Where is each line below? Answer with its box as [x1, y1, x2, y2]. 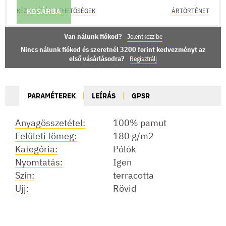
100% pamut [113, 117, 166, 129]
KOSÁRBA [27, 6, 61, 16]
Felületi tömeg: [15, 130, 77, 142]
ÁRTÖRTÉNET [172, 6, 209, 15]
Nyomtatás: [15, 156, 63, 168]
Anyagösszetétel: [15, 117, 85, 129]
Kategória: [15, 143, 58, 155]
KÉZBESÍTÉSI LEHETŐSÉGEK [17, 6, 95, 15]
